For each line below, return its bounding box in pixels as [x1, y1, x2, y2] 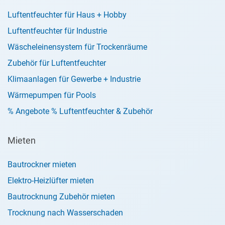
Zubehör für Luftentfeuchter [8, 58, 106, 68]
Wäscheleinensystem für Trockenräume [8, 42, 147, 52]
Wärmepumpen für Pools [8, 90, 96, 100]
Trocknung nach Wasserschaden [8, 208, 123, 217]
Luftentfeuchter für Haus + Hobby [8, 10, 127, 20]
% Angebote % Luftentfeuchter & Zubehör [8, 106, 153, 116]
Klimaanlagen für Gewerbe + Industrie [8, 74, 141, 84]
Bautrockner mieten [8, 160, 76, 169]
